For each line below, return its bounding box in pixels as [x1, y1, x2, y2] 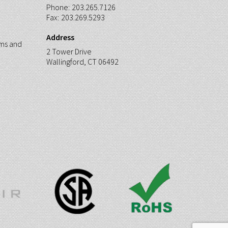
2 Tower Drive [46, 46, 92, 56]
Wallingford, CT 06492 [46, 56, 119, 67]
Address [46, 32, 74, 42]
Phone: [46, 2, 70, 12]
